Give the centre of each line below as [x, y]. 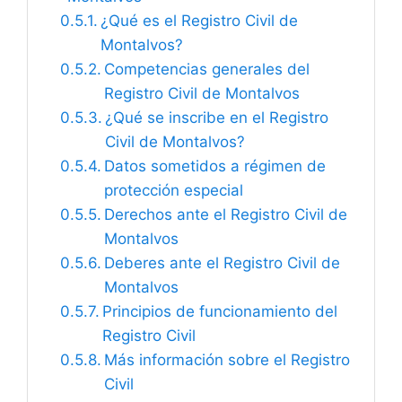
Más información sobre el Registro [227, 360]
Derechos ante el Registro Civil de [225, 214]
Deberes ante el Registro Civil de [222, 263]
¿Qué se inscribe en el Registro [216, 118]
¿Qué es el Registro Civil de [199, 21]
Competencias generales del [206, 69]
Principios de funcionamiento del [219, 311]
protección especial [173, 190]
